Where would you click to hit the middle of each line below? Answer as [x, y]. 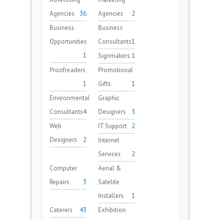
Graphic [109, 98]
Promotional [116, 70]
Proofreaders [68, 70]
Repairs [59, 182]
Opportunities [68, 41]
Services [110, 154]
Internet [109, 140]
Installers [111, 196]
